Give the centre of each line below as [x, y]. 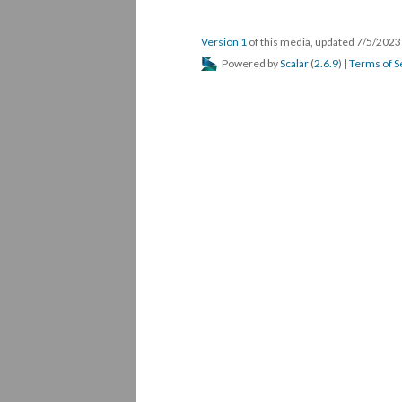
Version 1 [224, 42]
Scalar [294, 63]
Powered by [250, 63]
